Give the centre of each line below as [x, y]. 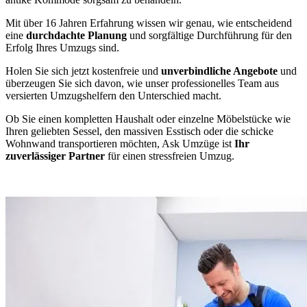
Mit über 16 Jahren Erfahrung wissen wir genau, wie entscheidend [149, 23]
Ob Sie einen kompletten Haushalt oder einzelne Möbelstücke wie [148, 119]
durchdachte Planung [78, 35]
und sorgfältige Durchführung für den [211, 35]
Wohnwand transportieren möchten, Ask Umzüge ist [120, 143]
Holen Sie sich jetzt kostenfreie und [83, 71]
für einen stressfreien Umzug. [170, 156]
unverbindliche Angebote [219, 71]
